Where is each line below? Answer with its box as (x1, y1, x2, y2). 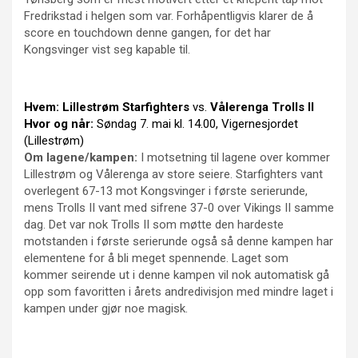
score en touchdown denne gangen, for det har (24, 25, 271, 40)
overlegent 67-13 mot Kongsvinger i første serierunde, (24, 183, 308, 198)
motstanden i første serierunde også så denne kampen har (24, 233, 333, 249)
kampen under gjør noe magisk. (24, 300, 188, 316)
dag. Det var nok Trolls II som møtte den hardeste (24, 217, 284, 232)
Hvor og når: (24, 116, 97, 131)
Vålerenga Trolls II (210, 99, 314, 114)
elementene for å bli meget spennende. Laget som (24, 250, 288, 265)
